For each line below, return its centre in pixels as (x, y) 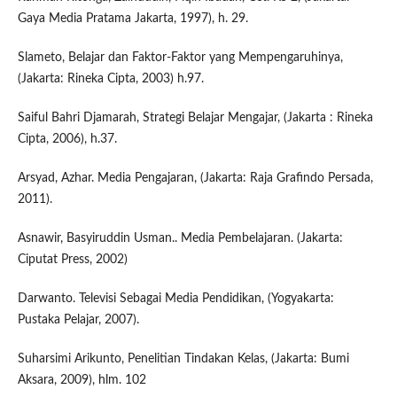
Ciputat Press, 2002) (72, 260)
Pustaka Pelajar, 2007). (78, 320)
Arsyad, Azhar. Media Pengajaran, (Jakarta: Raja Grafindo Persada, (195, 179)
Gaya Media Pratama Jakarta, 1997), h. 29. (132, 19)
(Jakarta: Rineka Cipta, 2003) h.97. (110, 79)
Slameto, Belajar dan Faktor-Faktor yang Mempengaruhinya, (180, 58)
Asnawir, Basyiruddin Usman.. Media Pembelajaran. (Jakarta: (180, 239)
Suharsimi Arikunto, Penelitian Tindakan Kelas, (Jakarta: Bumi (183, 359)
